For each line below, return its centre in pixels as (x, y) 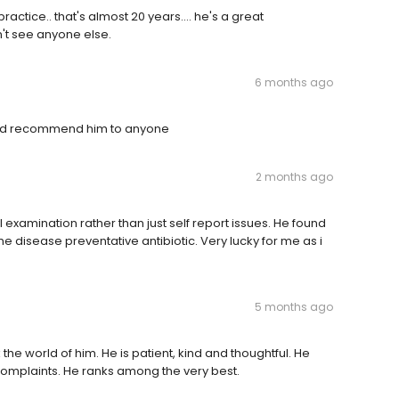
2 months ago (294, 177)
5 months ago (294, 307)
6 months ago (294, 83)
